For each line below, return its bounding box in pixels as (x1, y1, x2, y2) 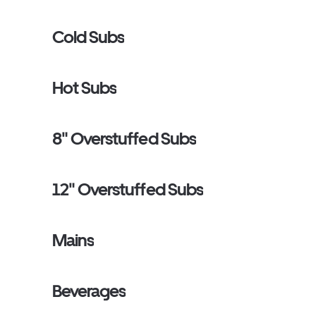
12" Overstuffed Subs (52, 179, 203, 200)
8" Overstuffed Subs (52, 128, 196, 149)
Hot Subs (52, 78, 117, 98)
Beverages (52, 281, 126, 301)
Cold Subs (52, 27, 125, 47)
